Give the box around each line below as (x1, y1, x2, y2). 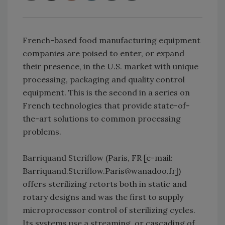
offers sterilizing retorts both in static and (23, 179, 187, 189)
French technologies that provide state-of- (23, 100, 190, 110)
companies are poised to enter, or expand (23, 48, 184, 58)
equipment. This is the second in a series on (23, 87, 190, 97)
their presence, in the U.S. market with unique (23, 61, 198, 71)
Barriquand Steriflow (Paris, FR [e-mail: (23, 153, 173, 163)
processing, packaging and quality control (23, 74, 185, 84)
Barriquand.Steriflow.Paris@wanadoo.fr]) (23, 166, 181, 176)
